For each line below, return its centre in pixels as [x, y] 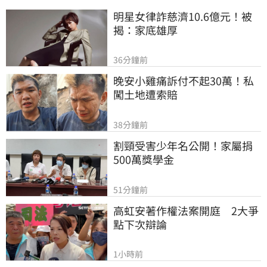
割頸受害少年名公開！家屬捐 [183, 146]
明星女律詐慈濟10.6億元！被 [183, 16]
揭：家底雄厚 [145, 30]
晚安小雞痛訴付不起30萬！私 [184, 81]
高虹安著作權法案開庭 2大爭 [186, 210]
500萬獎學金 [144, 159]
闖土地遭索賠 [145, 94]
